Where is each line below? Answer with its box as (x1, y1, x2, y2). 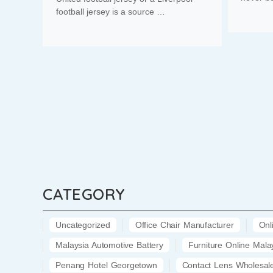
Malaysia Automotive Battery (55, 240, 163, 250)
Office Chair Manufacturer (135, 220, 234, 230)
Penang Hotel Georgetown (55, 260, 157, 271)
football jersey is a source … (56, 6, 166, 16)
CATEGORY (43, 184, 126, 204)
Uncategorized (55, 220, 110, 230)
